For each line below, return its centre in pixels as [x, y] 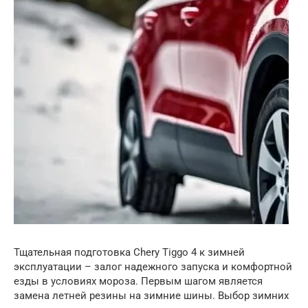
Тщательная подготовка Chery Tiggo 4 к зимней [129, 252]
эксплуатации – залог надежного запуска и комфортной [153, 267]
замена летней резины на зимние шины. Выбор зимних [151, 296]
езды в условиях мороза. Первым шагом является [138, 281]
